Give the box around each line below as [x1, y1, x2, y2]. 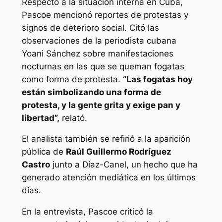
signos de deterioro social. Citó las [21, 22, 159, 33]
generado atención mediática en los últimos [21, 172, 196, 183]
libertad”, [21, 112, 59, 123]
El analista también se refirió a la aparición [21, 134, 190, 144]
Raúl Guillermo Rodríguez [65, 147, 171, 157]
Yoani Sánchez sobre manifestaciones [21, 48, 173, 58]
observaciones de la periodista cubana [21, 35, 176, 46]
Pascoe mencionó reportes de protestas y [21, 9, 188, 20]
